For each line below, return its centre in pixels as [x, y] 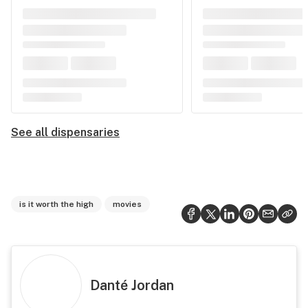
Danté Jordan [132, 285]
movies [127, 204]
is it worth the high [56, 204]
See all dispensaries [65, 132]
